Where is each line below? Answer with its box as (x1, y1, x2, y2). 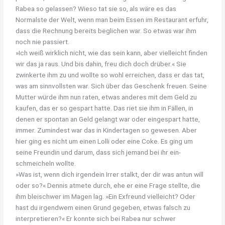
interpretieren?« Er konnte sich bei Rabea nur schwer (16, 214, 176, 222)
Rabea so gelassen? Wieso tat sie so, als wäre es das (16, 4, 177, 13)
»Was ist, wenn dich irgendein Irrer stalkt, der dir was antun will (16, 170, 204, 178)
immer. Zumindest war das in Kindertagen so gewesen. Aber (16, 126, 197, 134)
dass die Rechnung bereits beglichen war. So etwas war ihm (16, 26, 197, 35)
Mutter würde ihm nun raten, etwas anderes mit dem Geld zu (16, 92, 197, 101)
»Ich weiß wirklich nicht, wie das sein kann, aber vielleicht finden (16, 48, 208, 57)
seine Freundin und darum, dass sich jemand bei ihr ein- (16, 148, 181, 156)
